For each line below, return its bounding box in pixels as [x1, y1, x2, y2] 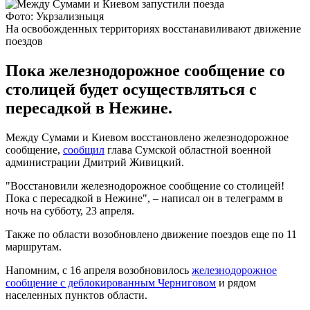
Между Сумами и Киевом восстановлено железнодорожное [6, 131, 289, 143]
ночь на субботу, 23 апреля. [6, 204, 134, 217]
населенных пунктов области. [6, 289, 147, 301]
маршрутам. [6, 240, 62, 253]
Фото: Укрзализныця [6, 10, 104, 22]
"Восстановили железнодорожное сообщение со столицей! [6, 179, 284, 192]
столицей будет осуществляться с [6, 80, 257, 98]
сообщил [63, 143, 104, 156]
